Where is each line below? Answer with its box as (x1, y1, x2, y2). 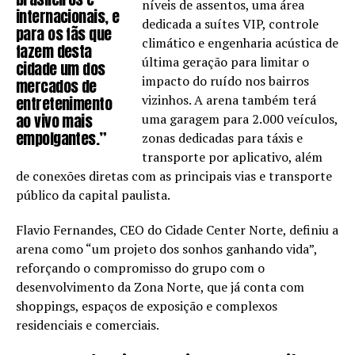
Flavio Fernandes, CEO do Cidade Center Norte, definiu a (16, 221, 338, 239)
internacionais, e (16, 5, 120, 29)
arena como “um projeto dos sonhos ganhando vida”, (16, 240, 317, 258)
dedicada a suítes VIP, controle (142, 15, 319, 33)
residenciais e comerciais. (16, 316, 159, 334)
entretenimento (16, 92, 112, 116)
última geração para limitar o (142, 53, 310, 71)
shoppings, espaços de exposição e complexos (16, 297, 277, 315)
